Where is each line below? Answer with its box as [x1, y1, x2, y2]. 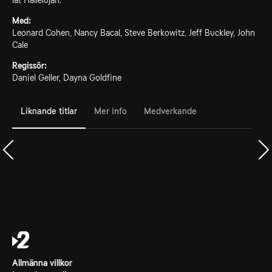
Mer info [94, 106, 127, 116]
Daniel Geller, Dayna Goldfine [12, 73, 121, 83]
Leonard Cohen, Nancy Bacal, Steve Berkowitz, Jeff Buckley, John [12, 28, 255, 38]
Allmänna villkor [12, 258, 72, 268]
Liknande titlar [21, 106, 77, 116]
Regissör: [12, 61, 47, 70]
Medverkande [144, 106, 197, 116]
